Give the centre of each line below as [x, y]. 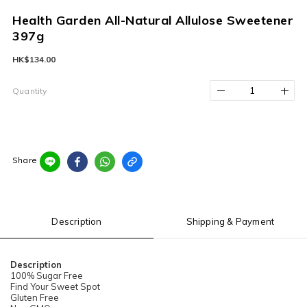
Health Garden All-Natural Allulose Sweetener [153, 20]
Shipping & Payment [230, 221]
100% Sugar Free [48, 275]
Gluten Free [36, 297]
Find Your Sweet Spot [55, 286]
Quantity [30, 91]
